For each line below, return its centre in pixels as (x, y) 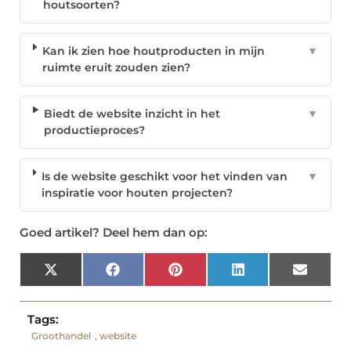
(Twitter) (81, 286)
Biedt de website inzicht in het (132, 114)
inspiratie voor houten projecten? (138, 193)
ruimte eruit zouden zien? (116, 68)
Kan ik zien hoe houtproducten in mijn (153, 51)
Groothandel (61, 336)
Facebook (147, 275)
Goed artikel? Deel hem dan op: (114, 233)
